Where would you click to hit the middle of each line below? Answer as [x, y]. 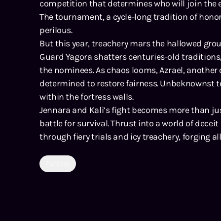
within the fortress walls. [87, 96]
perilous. [56, 30]
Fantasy [58, 163]
